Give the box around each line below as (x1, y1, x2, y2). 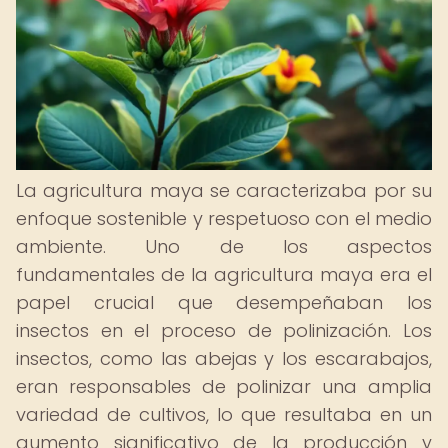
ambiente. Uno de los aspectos (16, 234, 432, 259)
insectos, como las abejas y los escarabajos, (16, 346, 432, 371)
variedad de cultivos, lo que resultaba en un (16, 402, 432, 427)
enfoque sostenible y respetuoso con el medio (16, 206, 432, 231)
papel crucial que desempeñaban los (16, 290, 432, 315)
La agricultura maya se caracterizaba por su (16, 178, 432, 203)
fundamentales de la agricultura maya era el (16, 262, 432, 287)
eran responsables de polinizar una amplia (16, 374, 432, 399)
